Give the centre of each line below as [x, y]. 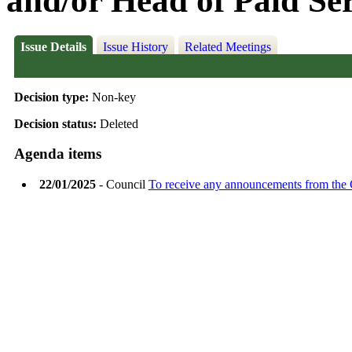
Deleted [119, 123]
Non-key [114, 97]
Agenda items [57, 154]
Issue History [135, 47]
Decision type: [53, 97]
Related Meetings [227, 47]
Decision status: [57, 123]
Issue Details [53, 47]
